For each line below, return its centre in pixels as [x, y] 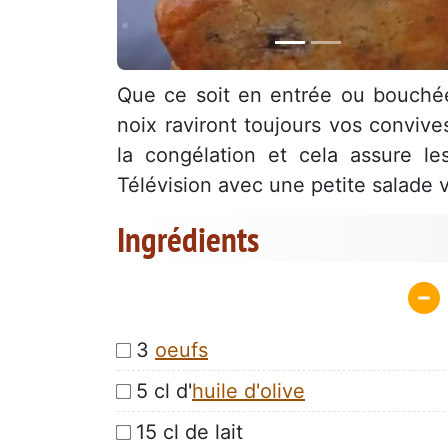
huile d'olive [248, 390]
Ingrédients [188, 239]
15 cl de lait [189, 431]
